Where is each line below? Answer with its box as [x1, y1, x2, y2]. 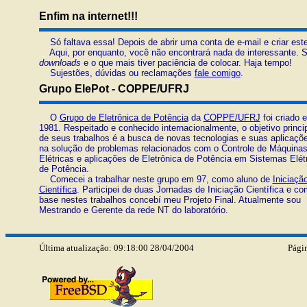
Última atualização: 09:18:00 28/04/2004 [38, 243, 194, 253]
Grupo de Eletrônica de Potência [59, 112, 188, 123]
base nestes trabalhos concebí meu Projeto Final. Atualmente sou [38, 195, 301, 205]
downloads [38, 58, 81, 68]
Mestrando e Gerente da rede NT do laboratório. [38, 205, 228, 215]
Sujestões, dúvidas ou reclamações [38, 68, 195, 78]
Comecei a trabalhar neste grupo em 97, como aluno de [38, 174, 273, 184]
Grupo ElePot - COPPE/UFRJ [38, 83, 189, 95]
